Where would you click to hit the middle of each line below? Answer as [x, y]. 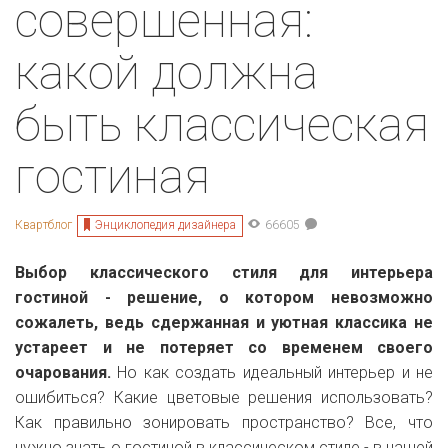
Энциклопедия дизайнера [165, 224]
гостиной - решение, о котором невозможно [224, 297]
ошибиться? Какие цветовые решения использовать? [224, 397]
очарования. [66, 372]
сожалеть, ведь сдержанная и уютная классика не [224, 322]
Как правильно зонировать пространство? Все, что [224, 422]
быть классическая [222, 124]
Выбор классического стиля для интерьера [224, 272]
